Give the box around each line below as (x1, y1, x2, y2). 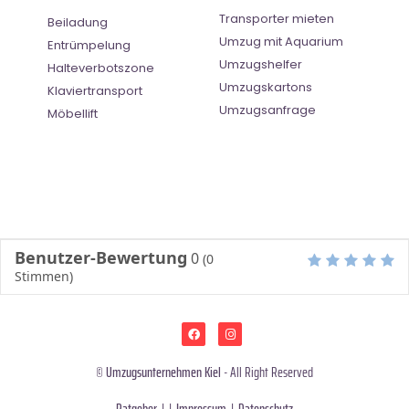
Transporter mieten (219, 10, 334, 28)
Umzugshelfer (219, 56, 302, 74)
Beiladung (47, 14, 108, 32)
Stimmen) (15, 267, 73, 286)
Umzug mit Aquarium (219, 33, 343, 51)
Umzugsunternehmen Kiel (106, 360, 221, 383)
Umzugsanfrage (219, 101, 316, 120)
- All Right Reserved (221, 360, 313, 383)
